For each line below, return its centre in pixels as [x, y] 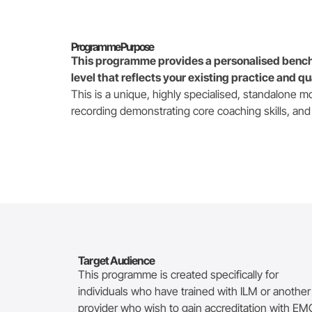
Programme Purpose [112, 47]
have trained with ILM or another [233, 291]
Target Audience [116, 261]
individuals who [116, 291]
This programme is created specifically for [178, 275]
